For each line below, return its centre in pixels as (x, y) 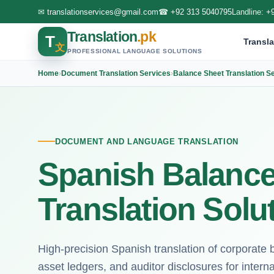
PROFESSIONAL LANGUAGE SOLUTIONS (135, 51)
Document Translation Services (116, 73)
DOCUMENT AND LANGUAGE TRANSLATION (147, 141)
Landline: (249, 12)
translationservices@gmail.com (103, 12)
